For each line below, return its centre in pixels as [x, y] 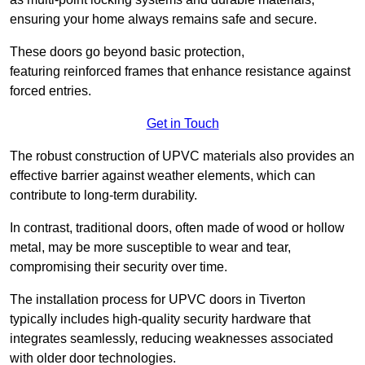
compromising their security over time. [119, 267]
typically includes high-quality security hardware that [160, 319]
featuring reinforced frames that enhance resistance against [180, 72]
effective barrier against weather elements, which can [163, 176]
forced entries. [51, 91]
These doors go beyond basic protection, [127, 52]
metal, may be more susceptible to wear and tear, [150, 248]
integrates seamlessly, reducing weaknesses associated [172, 339]
